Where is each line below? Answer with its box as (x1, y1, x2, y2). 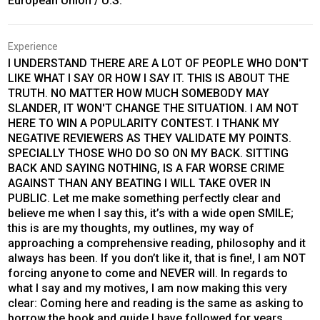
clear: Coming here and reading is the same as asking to (7, 296, 304, 311)
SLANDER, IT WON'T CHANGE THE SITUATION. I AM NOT (7, 101, 299, 116)
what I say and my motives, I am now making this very (7, 281, 287, 296)
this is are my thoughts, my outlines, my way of (7, 221, 254, 236)
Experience (7, 41, 58, 53)
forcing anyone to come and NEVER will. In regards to (7, 266, 288, 281)
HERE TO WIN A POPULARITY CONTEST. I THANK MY (7, 116, 279, 131)
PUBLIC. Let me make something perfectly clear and (7, 191, 281, 206)
